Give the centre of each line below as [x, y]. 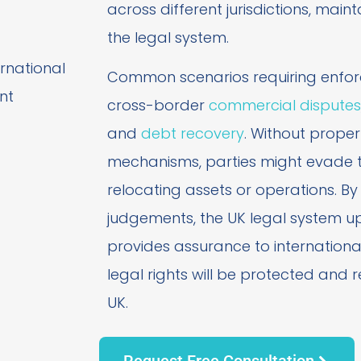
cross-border [158, 106]
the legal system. [168, 37]
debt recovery [192, 134]
